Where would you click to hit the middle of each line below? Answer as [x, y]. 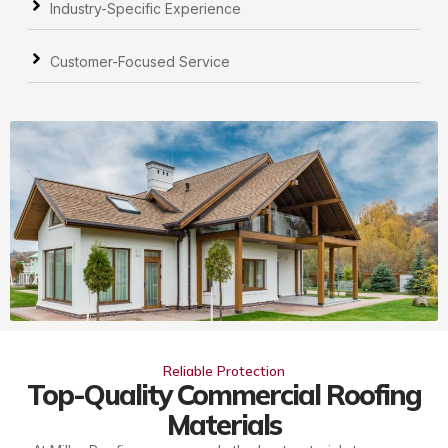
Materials [224, 424]
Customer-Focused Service [140, 61]
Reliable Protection [224, 370]
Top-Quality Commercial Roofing [224, 394]
